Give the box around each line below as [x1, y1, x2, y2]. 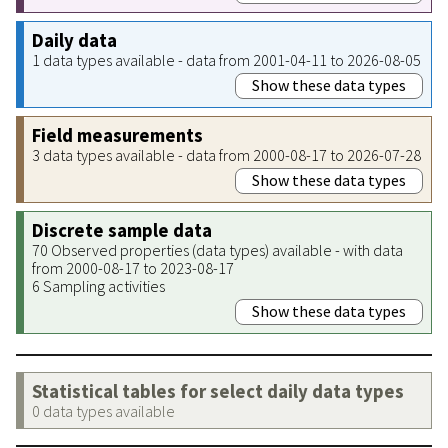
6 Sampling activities [32, 275, 165, 296]
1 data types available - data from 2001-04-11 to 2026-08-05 [32, 49, 421, 70]
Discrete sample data [32, 218, 212, 242]
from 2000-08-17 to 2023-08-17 [32, 257, 234, 278]
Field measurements [32, 123, 203, 147]
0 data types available [32, 400, 175, 421]
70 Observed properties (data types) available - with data [32, 239, 403, 260]
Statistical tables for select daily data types [32, 379, 404, 403]
